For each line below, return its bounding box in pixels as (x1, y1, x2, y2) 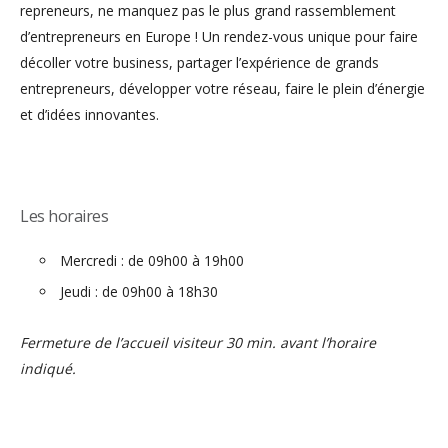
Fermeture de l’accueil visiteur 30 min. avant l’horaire (20, 333, 376, 352)
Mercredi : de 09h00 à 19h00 (60, 251, 244, 270)
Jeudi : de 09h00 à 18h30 (60, 282, 218, 301)
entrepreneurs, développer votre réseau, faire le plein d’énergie (20, 79, 425, 98)
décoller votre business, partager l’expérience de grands (20, 53, 379, 72)
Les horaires (20, 205, 108, 227)
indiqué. (20, 359, 76, 378)
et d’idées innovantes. (20, 105, 159, 124)
